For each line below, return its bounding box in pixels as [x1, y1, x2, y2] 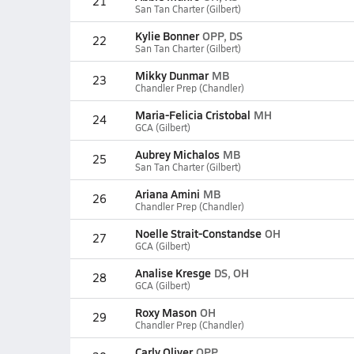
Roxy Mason [134, 304, 197, 320]
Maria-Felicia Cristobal [134, 107, 250, 122]
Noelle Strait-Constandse [134, 225, 262, 241]
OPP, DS [201, 28, 243, 43]
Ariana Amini [134, 186, 200, 201]
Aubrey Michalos [134, 146, 220, 162]
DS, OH [213, 265, 249, 281]
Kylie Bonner [134, 28, 199, 43]
